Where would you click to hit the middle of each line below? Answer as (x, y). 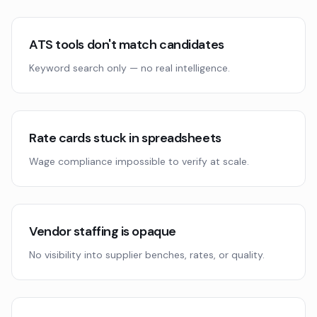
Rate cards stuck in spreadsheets (125, 138)
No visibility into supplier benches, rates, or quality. (147, 255)
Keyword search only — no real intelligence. (129, 68)
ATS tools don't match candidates (127, 45)
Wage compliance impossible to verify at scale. (139, 161)
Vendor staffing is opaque (103, 231)
